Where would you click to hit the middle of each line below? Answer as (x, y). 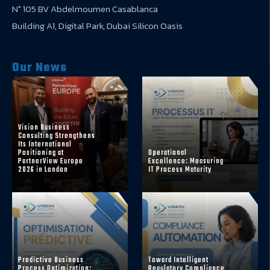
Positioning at (41, 153)
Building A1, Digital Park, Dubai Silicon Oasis (97, 26)
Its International (45, 144)
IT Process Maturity (180, 170)
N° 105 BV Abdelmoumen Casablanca (85, 9)
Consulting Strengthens (57, 136)
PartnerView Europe (51, 161)
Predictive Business (51, 260)
